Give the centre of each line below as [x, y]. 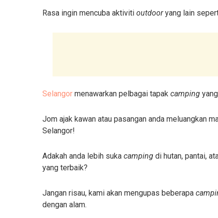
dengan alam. [64, 205]
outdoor [150, 13]
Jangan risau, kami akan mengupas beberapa [119, 193]
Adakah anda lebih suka [83, 156]
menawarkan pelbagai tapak [121, 94]
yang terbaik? [66, 168]
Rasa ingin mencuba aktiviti [89, 13]
